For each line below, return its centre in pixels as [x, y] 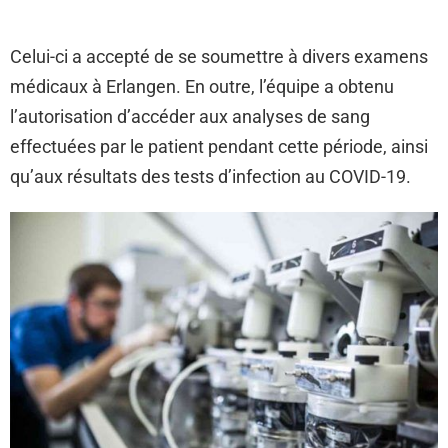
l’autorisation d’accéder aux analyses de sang [190, 117]
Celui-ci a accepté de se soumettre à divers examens [219, 57]
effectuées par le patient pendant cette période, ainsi [219, 147]
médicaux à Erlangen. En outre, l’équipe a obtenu [202, 87]
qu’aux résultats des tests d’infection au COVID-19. [210, 177]
